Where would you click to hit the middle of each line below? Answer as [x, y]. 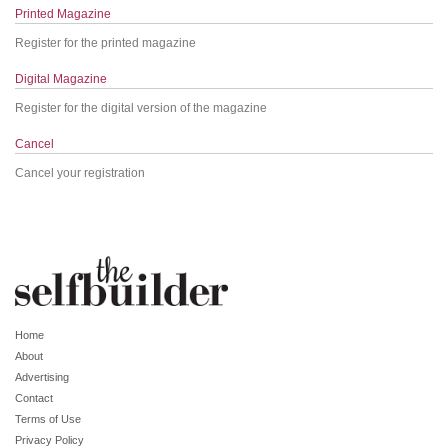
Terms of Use [48, 419]
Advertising [42, 377]
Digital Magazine [61, 78]
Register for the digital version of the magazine [141, 107]
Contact [34, 398]
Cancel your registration [80, 172]
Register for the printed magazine [105, 42]
